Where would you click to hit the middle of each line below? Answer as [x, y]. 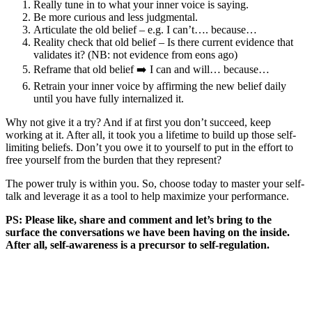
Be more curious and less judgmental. [116, 17]
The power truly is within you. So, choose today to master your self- [155, 184]
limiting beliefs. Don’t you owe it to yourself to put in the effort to [149, 148]
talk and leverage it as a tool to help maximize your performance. [147, 196]
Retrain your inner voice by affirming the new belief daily [160, 86]
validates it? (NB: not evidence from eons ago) [135, 55]
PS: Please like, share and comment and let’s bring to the [139, 220]
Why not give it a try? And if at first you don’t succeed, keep [138, 123]
